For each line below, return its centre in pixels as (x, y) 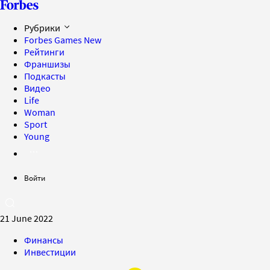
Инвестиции (50, 252)
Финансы (44, 240)
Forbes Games (54, 40)
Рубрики (43, 28)
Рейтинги (44, 52)
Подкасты (45, 76)
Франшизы (47, 64)
